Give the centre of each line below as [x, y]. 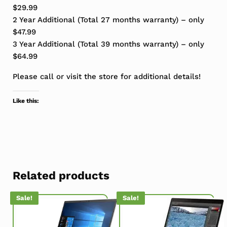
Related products [61, 176]
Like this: [26, 101]
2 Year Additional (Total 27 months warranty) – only [108, 20]
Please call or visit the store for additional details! [106, 77]
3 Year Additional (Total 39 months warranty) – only [108, 44]
